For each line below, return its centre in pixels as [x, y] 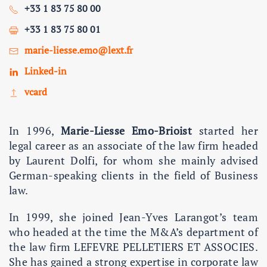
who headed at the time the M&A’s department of [133, 232]
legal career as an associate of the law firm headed [133, 145]
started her [225, 130]
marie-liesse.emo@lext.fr [79, 50]
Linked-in [46, 71]
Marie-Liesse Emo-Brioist [126, 130]
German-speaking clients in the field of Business [133, 175]
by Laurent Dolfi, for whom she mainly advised [133, 160]
